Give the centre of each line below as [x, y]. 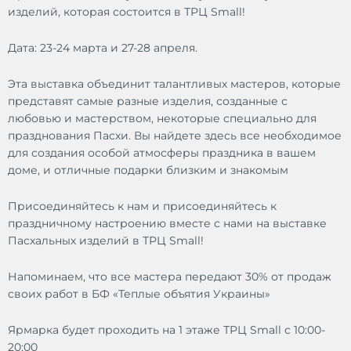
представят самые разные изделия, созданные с [148, 101]
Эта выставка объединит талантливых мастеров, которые [174, 83]
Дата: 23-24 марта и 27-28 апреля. [103, 47]
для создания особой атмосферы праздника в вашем [162, 152]
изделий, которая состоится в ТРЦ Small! [127, 12]
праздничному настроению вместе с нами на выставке [167, 223]
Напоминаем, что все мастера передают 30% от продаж [170, 276]
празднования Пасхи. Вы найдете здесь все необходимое [175, 135]
